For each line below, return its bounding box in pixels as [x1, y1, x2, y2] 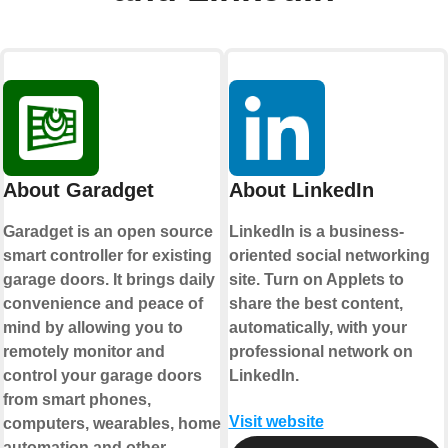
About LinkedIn [228, 179, 374, 202]
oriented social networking [228, 247, 430, 265]
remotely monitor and [2, 343, 165, 361]
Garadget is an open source [2, 223, 213, 241]
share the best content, [228, 295, 403, 313]
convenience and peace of [2, 295, 203, 313]
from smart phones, [2, 391, 151, 409]
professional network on [228, 343, 413, 361]
